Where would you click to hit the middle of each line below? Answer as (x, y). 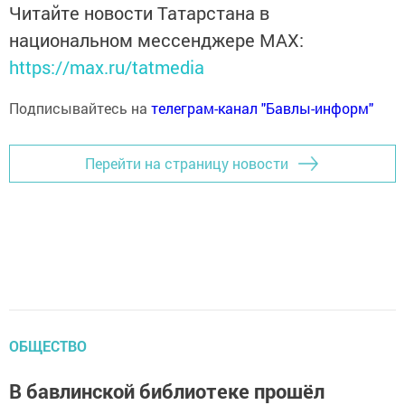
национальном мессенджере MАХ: (156, 39)
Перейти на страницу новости (187, 164)
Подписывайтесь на (80, 108)
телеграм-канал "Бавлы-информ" (262, 108)
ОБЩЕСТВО (48, 345)
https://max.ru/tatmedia (107, 66)
